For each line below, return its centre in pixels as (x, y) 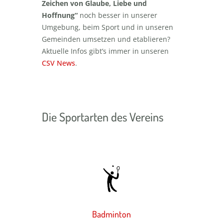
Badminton (111, 214)
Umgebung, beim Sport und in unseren (108, 27)
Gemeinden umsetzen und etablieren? (106, 39)
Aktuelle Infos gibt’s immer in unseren (105, 51)
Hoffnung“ (60, 15)
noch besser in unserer (117, 15)
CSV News (58, 63)
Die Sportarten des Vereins (103, 116)
